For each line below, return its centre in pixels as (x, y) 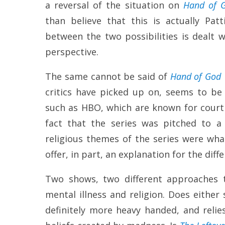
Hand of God (195, 77)
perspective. (72, 52)
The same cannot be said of (108, 77)
